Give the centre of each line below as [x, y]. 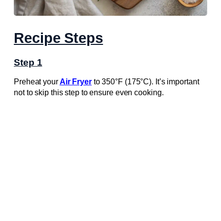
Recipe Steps [58, 38]
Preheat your [37, 82]
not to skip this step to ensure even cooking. [89, 93]
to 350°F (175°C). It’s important [145, 82]
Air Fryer [75, 82]
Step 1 [28, 62]
